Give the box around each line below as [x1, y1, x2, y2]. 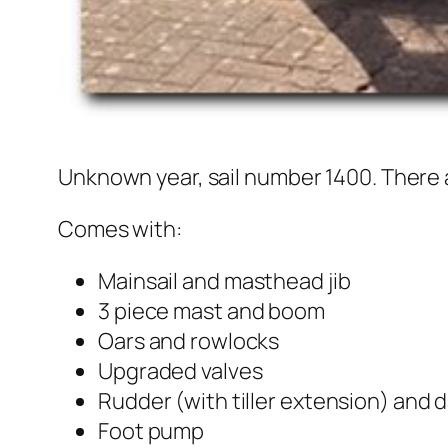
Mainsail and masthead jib [98, 266, 351, 297]
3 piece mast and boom [98, 296, 325, 327]
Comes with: [58, 214, 182, 245]
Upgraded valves [98, 356, 263, 387]
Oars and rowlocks [98, 326, 280, 357]
